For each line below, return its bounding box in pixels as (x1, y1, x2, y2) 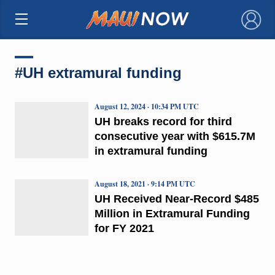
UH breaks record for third (94, 115, 232, 128)
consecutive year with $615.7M (94, 130, 255, 142)
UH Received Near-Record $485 (94, 192, 259, 205)
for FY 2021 (94, 222, 154, 234)
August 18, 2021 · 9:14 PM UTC (94, 178, 195, 189)
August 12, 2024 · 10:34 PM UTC (94, 101, 199, 112)
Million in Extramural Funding (94, 207, 250, 220)
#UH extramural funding (14, 64, 182, 81)
